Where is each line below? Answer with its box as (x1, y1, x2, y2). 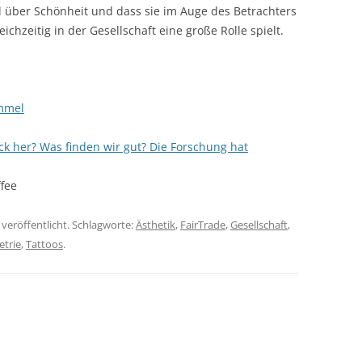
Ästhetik (136, 217, 175, 232)
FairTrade (180, 217, 225, 232)
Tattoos (26, 237, 63, 251)
